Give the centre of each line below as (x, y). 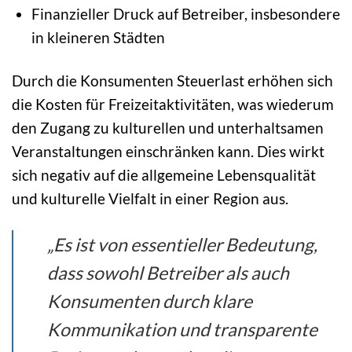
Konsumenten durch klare (150, 301)
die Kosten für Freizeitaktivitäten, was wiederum (173, 104)
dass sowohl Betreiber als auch (169, 272)
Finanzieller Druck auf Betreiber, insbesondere (185, 14)
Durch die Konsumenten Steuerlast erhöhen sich (172, 81)
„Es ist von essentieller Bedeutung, (183, 244)
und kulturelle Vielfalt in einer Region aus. (150, 199)
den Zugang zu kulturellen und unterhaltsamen (168, 128)
